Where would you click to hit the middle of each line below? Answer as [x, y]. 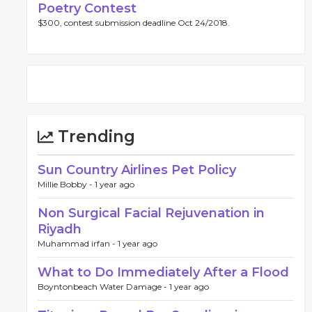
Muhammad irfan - [78, 243]
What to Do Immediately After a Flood [163, 272]
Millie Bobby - [66, 184]
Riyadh [60, 229]
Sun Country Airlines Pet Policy [137, 170]
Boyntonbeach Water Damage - [103, 287]
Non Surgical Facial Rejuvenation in [151, 213]
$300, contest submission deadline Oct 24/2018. [134, 23]
